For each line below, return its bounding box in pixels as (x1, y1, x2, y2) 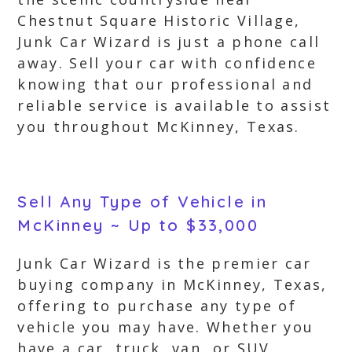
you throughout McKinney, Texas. (17, 117, 300, 136)
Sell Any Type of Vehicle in (17, 192, 268, 211)
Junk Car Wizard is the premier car (17, 254, 312, 273)
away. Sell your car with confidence (17, 53, 317, 72)
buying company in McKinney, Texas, (17, 275, 328, 294)
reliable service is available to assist (17, 96, 332, 115)
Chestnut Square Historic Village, (17, 11, 301, 30)
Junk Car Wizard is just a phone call (17, 32, 321, 51)
